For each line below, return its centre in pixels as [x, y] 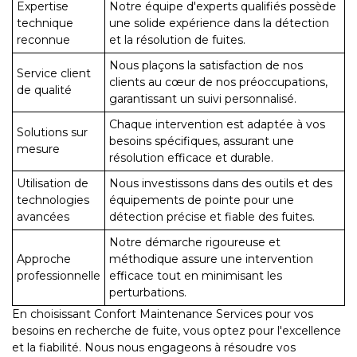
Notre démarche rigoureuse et [195, 243]
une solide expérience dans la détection [219, 24]
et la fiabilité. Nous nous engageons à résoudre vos [154, 348]
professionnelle [59, 276]
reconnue [43, 40]
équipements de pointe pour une [202, 200]
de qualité [44, 90]
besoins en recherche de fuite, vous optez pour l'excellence [177, 331]
